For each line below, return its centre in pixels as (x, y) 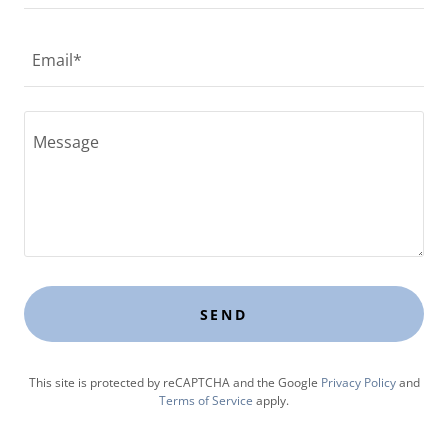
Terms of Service (206, 400)
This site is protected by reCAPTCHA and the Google (174, 382)
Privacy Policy (358, 382)
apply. (271, 400)
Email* (57, 60)
